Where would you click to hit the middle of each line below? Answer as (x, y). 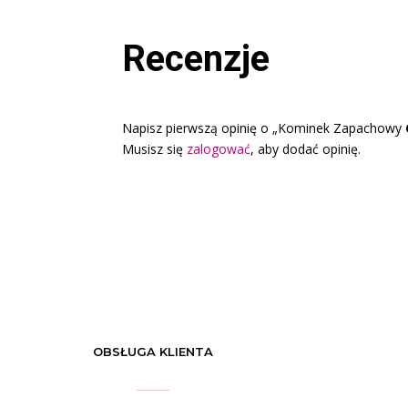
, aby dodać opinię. (306, 148)
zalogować (219, 148)
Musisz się (155, 148)
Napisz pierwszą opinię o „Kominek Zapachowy (264, 127)
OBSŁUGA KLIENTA (153, 352)
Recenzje (196, 58)
